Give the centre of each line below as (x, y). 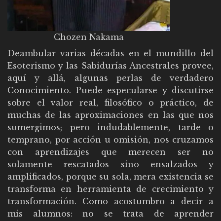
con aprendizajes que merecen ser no (110, 152)
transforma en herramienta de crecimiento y (110, 189)
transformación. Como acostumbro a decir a (110, 201)
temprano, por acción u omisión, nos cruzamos (110, 139)
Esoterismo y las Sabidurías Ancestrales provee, (110, 65)
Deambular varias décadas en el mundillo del (110, 53)
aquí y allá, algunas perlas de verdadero (110, 78)
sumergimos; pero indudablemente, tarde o (110, 127)
